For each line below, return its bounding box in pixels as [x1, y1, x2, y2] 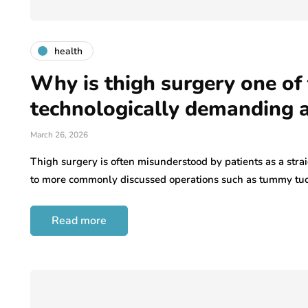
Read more [52, 213, 107, 229]
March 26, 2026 [30, 129, 88, 141]
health [54, 44, 82, 58]
